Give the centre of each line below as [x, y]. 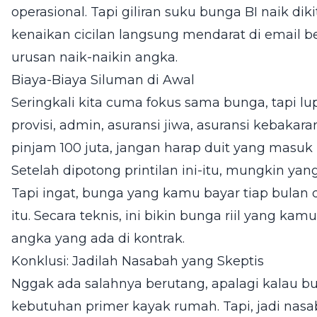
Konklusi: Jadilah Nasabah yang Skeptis [138, 261]
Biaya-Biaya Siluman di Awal [103, 80]
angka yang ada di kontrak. [98, 238]
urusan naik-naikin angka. [94, 57]
